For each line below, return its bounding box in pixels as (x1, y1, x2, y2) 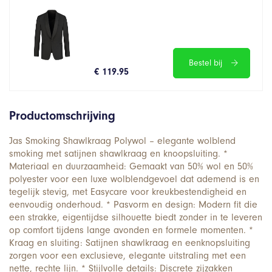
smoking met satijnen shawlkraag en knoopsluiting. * (9, 148, 228, 159)
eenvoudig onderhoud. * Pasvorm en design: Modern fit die (9, 199, 257, 210)
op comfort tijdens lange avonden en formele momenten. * (9, 224, 253, 236)
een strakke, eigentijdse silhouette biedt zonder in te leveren (9, 211, 262, 223)
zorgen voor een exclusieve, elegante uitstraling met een (9, 250, 246, 261)
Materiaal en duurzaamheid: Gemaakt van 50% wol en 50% (9, 160, 253, 172)
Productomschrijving (9, 108, 115, 123)
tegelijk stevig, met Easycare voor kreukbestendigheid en (9, 186, 246, 197)
